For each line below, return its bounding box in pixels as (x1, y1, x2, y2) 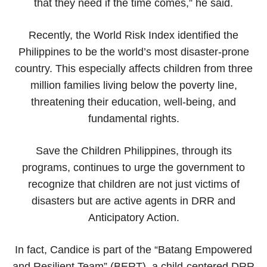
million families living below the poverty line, (30, 79, 237, 91)
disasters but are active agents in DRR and (32, 194, 235, 207)
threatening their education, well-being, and (31, 95, 236, 108)
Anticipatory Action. (88, 211, 179, 223)
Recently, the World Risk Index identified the (29, 29, 238, 41)
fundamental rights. (88, 112, 179, 125)
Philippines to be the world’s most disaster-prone (18, 45, 249, 58)
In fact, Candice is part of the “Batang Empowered (15, 243, 252, 256)
